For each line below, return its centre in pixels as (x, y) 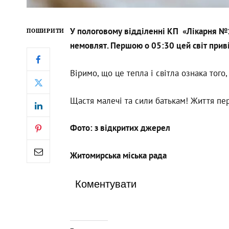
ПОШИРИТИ (46, 31)
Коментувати (106, 184)
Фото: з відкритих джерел (120, 128)
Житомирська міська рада (118, 155)
